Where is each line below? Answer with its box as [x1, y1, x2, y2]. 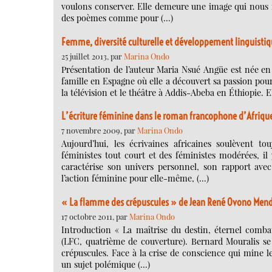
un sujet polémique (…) [61, 258, 150, 270]
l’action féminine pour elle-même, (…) [61, 172, 209, 185]
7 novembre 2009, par [61, 125, 137, 136]
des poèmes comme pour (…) [61, 12, 173, 24]
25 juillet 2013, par [61, 50, 124, 61]
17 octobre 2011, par [61, 211, 129, 222]
